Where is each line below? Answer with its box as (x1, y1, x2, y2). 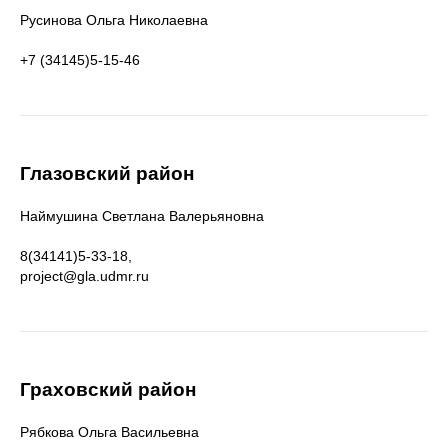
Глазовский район (20, 163, 194, 184)
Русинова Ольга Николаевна (20, 12, 208, 28)
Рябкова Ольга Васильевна (20, 424, 203, 440)
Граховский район (20, 379, 196, 400)
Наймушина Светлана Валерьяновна (20, 208, 264, 224)
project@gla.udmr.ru (20, 268, 149, 284)
